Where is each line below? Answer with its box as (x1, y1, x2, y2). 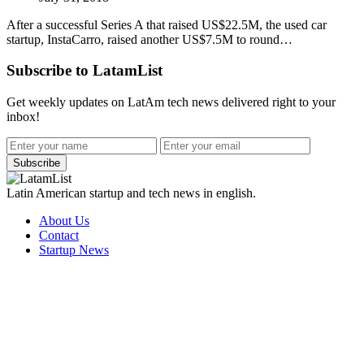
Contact (39, 228, 79, 243)
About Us (39, 214, 89, 228)
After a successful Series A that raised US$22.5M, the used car (6, 17, 327, 32)
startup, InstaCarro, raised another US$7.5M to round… (6, 32, 292, 46)
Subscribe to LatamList (6, 62, 162, 80)
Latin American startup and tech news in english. (6, 186, 256, 201)
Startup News (39, 243, 109, 258)
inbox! (6, 110, 40, 124)
